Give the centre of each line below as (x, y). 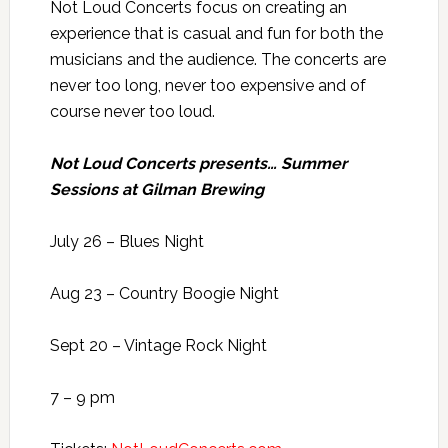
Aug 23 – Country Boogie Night (164, 294)
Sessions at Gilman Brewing (156, 190)
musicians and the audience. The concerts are (217, 60)
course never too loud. (132, 112)
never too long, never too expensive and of (207, 86)
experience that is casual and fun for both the (216, 34)
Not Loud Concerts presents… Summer (198, 164)
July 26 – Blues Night (126, 242)
